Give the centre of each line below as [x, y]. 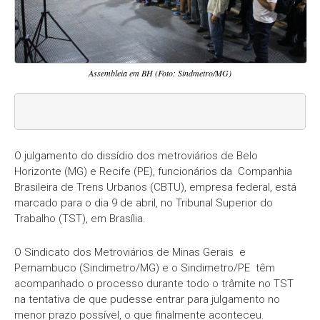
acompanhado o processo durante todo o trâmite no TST [154, 284]
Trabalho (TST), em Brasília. [80, 219]
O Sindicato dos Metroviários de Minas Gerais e [130, 252]
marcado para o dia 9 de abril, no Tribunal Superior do [144, 203]
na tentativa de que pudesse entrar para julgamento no [147, 300]
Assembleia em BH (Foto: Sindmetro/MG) [160, 73]
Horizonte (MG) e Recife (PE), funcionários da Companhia [153, 172]
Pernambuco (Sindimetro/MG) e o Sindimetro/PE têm [145, 268]
